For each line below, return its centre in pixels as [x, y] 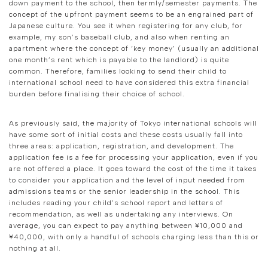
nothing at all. [36, 249]
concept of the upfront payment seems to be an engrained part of [131, 15]
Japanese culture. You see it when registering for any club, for [126, 26]
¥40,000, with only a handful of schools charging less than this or [134, 237]
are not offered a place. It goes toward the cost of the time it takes [133, 169]
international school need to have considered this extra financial [129, 83]
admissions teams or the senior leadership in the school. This [124, 192]
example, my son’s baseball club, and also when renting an [119, 37]
